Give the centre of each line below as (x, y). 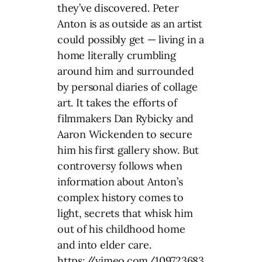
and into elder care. (104, 244)
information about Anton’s (120, 181)
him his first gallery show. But (128, 150)
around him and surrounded (126, 71)
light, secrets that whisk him (125, 213)
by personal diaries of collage (127, 87)
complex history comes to (120, 197)
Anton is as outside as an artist (130, 23)
